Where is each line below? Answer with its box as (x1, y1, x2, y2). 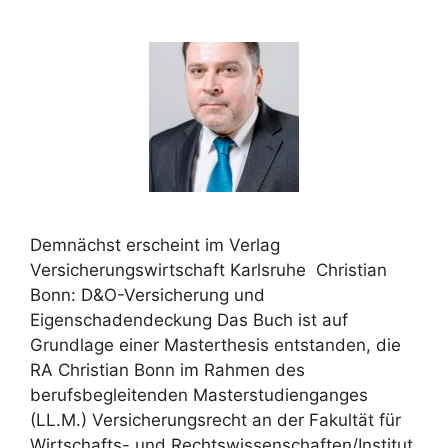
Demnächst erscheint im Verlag (30, 235, 280, 256)
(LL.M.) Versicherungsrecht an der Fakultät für (30, 410, 401, 431)
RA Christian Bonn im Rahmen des (30, 360, 305, 381)
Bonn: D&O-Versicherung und (30, 285, 265, 306)
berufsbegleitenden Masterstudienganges (30, 385, 368, 406)
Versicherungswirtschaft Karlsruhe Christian (30, 260, 387, 281)
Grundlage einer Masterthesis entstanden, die (30, 335, 401, 356)
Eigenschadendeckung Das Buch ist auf (30, 310, 348, 331)
